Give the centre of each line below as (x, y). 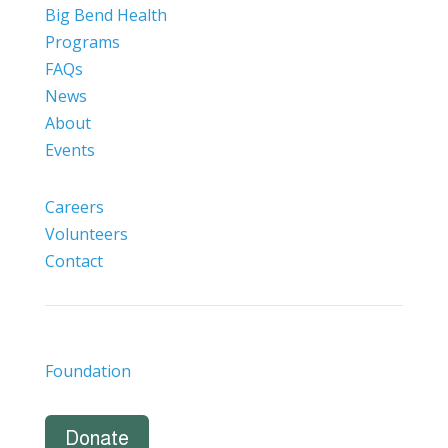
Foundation (87, 370)
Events (69, 149)
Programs (82, 41)
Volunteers (86, 233)
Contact (73, 260)
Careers (74, 206)
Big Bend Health (105, 14)
